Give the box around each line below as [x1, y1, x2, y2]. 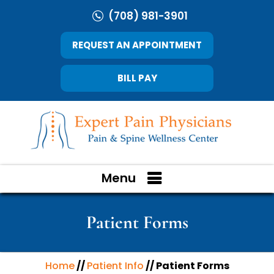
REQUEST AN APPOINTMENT [72, 39, 202, 51]
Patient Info [86, 259, 144, 273]
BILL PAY [117, 72, 157, 84]
